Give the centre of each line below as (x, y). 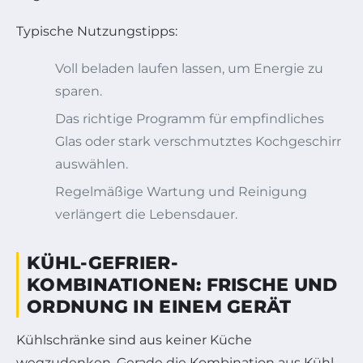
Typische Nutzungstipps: (97, 31)
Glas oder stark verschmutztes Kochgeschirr (198, 141)
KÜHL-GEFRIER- (102, 263)
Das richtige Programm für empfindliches (190, 118)
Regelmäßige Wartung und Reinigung (181, 191)
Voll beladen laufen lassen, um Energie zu (189, 68)
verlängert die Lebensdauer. (146, 214)
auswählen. (92, 164)
